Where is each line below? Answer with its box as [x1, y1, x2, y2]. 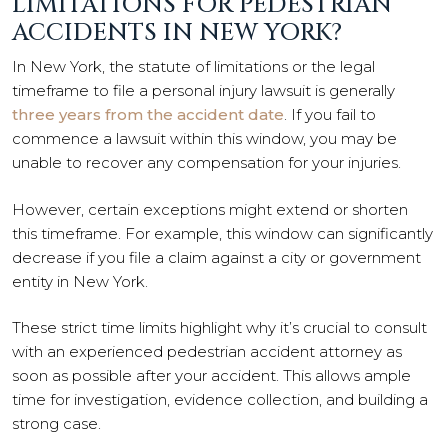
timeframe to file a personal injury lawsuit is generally [12, 81, 395, 100]
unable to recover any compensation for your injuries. [12, 153, 401, 172]
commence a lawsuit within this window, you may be [12, 129, 397, 148]
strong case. [12, 414, 101, 433]
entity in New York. [12, 271, 152, 291]
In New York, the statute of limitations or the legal [12, 57, 375, 76]
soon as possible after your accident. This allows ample [12, 366, 411, 385]
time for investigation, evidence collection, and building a [12, 390, 428, 409]
